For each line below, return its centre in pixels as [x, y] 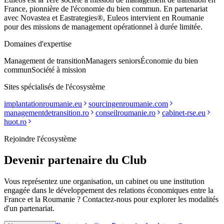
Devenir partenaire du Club [75, 160]
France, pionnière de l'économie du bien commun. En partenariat [106, 9]
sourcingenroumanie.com [128, 104]
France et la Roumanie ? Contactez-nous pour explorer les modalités [111, 199]
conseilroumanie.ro [125, 113]
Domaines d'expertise [38, 44]
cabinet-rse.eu [184, 113]
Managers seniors [113, 61]
